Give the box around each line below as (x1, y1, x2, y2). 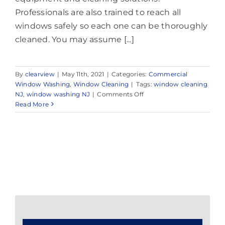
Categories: (111, 70, 149, 78)
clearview (25, 70, 55, 78)
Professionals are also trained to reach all (15, 7, 181, 17)
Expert (143, 99, 164, 107)
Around (143, 150, 167, 158)
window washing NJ (26, 90, 90, 98)
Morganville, (143, 160, 182, 168)
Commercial (148, 70, 188, 78)
